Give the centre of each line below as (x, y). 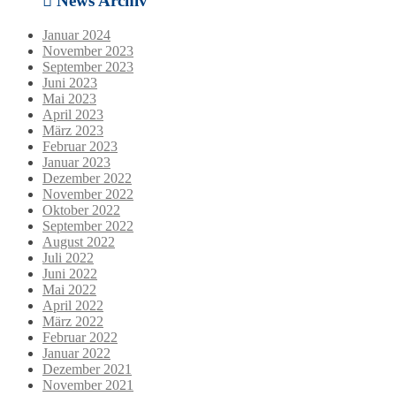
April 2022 (73, 305)
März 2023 (73, 130)
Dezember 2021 (87, 369)
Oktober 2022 (81, 209)
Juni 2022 (70, 273)
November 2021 (88, 385)
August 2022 (79, 241)
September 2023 (88, 66)
